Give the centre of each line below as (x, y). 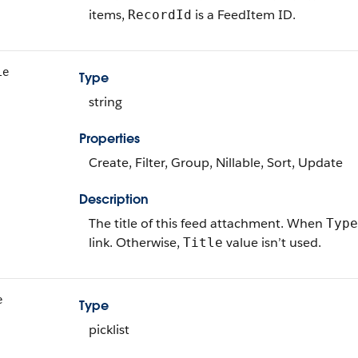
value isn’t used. (272, 243)
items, (108, 15)
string (105, 102)
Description (114, 199)
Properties (109, 139)
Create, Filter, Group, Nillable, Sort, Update (216, 163)
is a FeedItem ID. (244, 15)
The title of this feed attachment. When (207, 223)
